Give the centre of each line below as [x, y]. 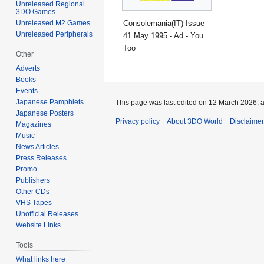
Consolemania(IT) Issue [164, 24]
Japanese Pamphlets [50, 102]
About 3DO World [195, 121]
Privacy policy [138, 121]
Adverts [28, 69]
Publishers [33, 181]
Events [27, 91]
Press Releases [42, 158]
